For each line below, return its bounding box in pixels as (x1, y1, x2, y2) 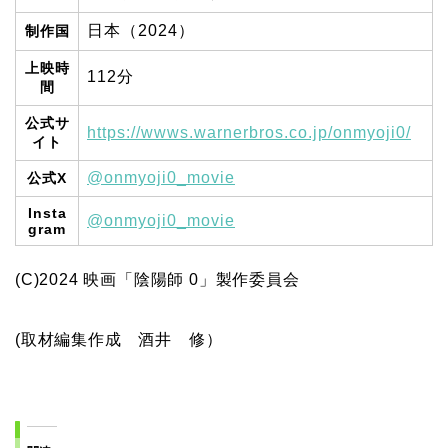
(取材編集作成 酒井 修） (15, 331, 223, 349)
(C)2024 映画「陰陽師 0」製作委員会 (15, 271, 300, 289)
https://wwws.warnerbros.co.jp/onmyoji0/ (87, 124, 411, 142)
